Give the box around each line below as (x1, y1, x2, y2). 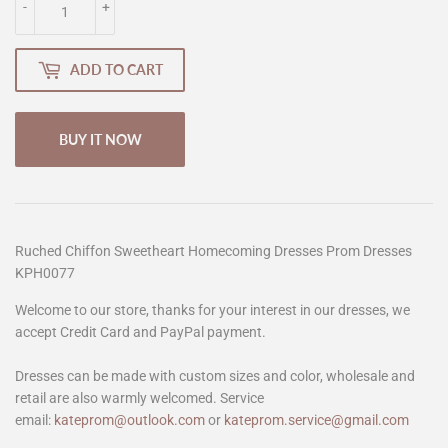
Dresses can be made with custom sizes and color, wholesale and (15, 367, 415, 384)
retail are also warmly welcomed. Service (15, 389, 264, 406)
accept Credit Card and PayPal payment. (15, 323, 266, 340)
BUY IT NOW (58, 130, 142, 148)
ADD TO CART (70, 61, 163, 79)
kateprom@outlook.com (54, 411, 205, 428)
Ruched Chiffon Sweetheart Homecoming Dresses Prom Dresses (15, 242, 412, 259)
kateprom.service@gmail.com (224, 411, 409, 428)
